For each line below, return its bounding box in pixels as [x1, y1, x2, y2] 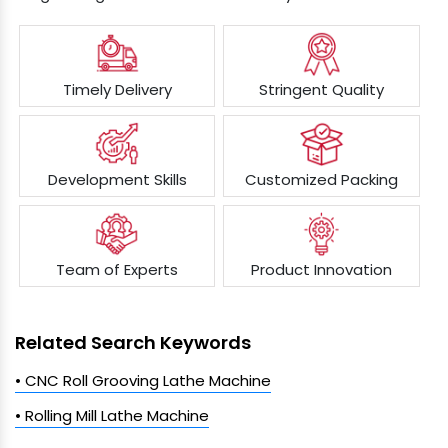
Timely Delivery [62, 79, 172, 101]
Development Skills [47, 169, 187, 191]
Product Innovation [251, 259, 393, 281]
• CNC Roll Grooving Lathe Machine [15, 370, 271, 392]
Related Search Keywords [15, 330, 251, 356]
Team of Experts [56, 259, 179, 281]
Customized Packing [245, 169, 399, 191]
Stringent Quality [259, 79, 385, 101]
